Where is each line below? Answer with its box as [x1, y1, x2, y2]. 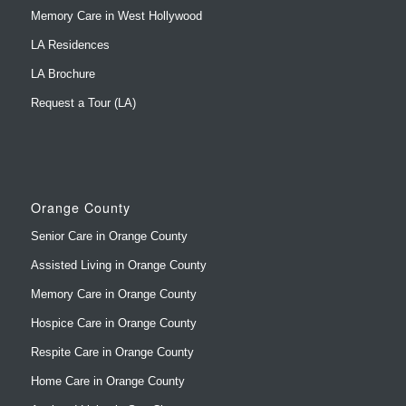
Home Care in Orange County [30, 327, 185, 342]
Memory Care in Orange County [30, 240, 197, 255]
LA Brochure [30, 20, 95, 34]
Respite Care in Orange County [30, 298, 194, 313]
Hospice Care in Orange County [30, 269, 197, 284]
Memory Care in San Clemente [30, 385, 192, 400]
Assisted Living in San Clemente [30, 356, 202, 371]
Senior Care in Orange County [30, 182, 188, 197]
